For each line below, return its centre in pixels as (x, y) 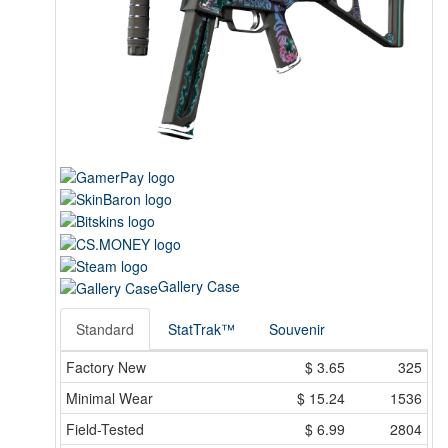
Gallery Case (199, 285)
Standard (105, 329)
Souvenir (297, 329)
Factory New (106, 367)
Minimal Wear (109, 398)
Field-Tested (105, 429)
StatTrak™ (201, 329)
